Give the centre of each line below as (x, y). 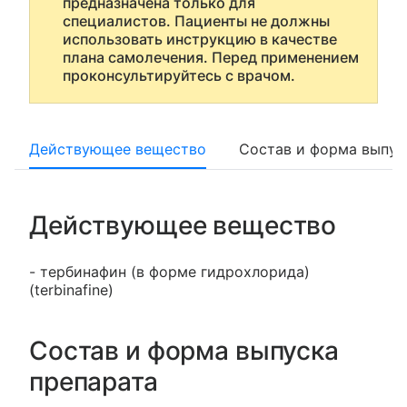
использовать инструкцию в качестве (200, 39)
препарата (94, 382)
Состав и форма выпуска (184, 351)
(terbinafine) (71, 290)
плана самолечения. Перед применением (211, 57)
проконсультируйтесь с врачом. (179, 75)
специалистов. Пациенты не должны (196, 21)
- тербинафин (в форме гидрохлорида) (169, 272)
